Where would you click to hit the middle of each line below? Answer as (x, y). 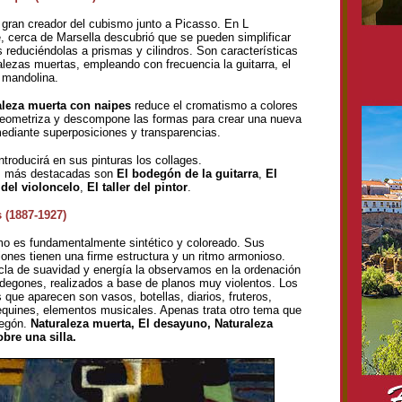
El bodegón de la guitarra (188, 174)
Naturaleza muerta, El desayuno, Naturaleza (152, 323)
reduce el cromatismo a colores (214, 105)
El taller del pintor (137, 187)
